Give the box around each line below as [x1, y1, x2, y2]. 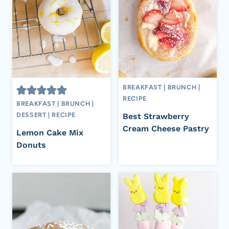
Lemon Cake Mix [16, 128, 83, 138]
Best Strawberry [123, 111, 189, 122]
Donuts [16, 140, 46, 150]
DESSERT [16, 110, 47, 119]
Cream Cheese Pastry [123, 124, 209, 134]
